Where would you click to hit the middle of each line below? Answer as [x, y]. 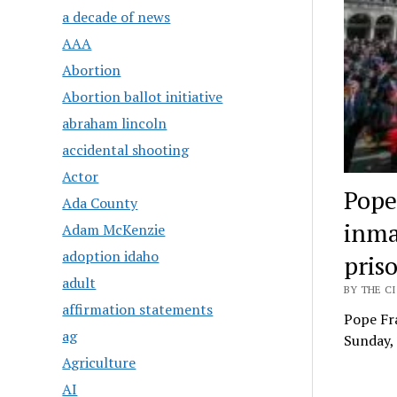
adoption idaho [111, 256]
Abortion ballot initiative [143, 96]
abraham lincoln [115, 123]
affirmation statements [138, 309]
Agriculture [99, 362]
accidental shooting [126, 149]
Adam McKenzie [114, 229]
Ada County [100, 202]
